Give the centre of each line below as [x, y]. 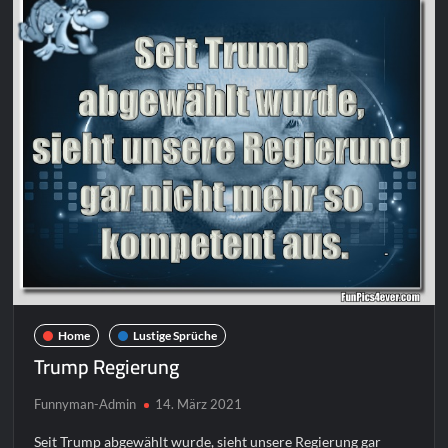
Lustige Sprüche [175, 335]
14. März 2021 [199, 404]
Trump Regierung [107, 367]
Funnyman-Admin [85, 404]
